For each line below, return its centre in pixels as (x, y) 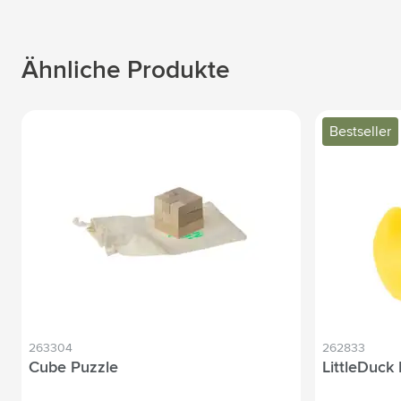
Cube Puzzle (73, 367)
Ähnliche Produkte (126, 70)
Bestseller (360, 131)
